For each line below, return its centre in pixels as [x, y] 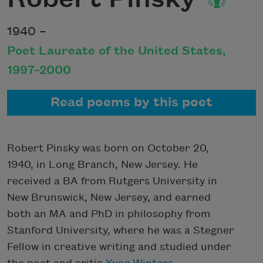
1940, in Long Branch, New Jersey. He [102, 164]
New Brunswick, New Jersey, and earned [109, 197]
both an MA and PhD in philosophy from [109, 214]
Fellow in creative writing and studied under [119, 247]
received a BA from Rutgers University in [112, 181]
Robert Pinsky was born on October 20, [108, 148]
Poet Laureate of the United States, [117, 51]
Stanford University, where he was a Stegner [121, 230]
